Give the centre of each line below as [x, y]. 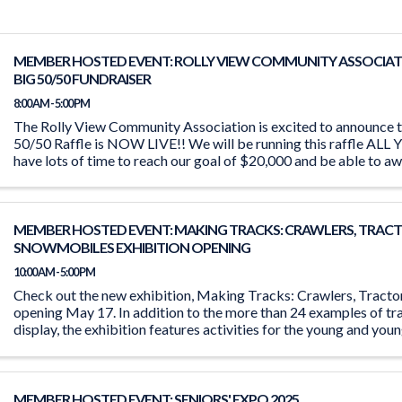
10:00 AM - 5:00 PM [55, 272]
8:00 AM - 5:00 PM [52, 104]
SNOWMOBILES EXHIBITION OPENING [132, 248]
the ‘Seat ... [45, 346]
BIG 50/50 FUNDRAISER [83, 79]
